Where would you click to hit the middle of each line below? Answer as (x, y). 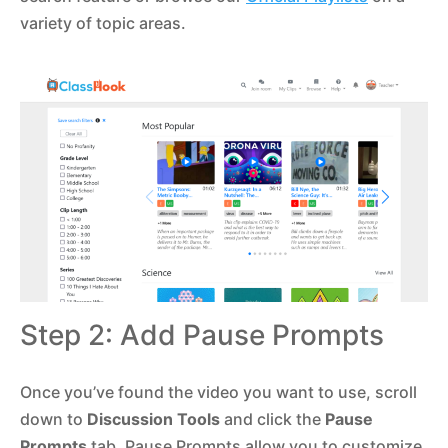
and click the (272, 419)
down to (53, 419)
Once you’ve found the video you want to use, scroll (218, 392)
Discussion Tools (153, 419)
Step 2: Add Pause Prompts (202, 335)
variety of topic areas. (103, 22)
